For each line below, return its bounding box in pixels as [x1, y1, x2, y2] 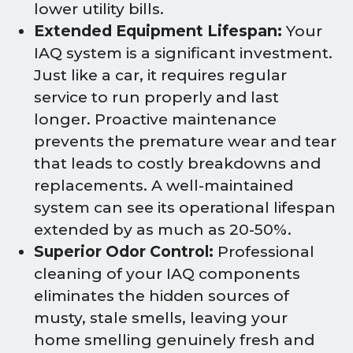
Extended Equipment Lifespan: [34, 21, 282, 40]
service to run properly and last [34, 87, 279, 106]
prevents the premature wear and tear [34, 132, 336, 150]
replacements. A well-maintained [34, 176, 293, 195]
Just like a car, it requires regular [34, 65, 287, 84]
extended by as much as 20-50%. [34, 220, 292, 239]
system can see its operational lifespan [34, 198, 336, 217]
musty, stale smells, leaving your [34, 308, 288, 327]
